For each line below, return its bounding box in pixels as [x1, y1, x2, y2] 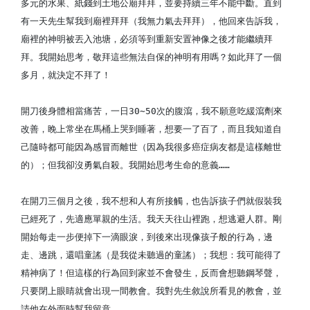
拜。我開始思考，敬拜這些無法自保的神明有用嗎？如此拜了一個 [21, 52, 282, 62]
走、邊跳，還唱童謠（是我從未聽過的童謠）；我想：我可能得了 [21, 250, 282, 260]
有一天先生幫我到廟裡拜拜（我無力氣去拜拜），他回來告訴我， [21, 16, 282, 26]
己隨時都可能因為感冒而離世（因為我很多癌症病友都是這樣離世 [21, 142, 282, 152]
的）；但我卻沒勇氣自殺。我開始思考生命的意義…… [21, 160, 230, 170]
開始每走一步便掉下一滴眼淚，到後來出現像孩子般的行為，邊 [21, 232, 273, 242]
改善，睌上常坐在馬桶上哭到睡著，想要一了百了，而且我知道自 [21, 124, 282, 134]
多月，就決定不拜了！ [21, 70, 111, 80]
